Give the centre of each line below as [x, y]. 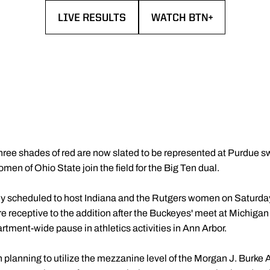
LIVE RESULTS [92, 18]
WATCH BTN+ [182, 18]
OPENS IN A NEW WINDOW [121, 25]
